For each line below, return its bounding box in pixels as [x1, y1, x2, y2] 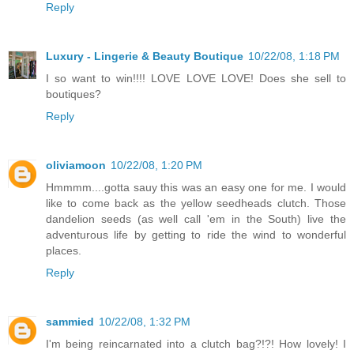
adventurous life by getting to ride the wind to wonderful [46, 228, 346, 242]
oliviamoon [46, 159, 106, 172]
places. [46, 244, 81, 258]
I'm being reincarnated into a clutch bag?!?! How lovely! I [46, 337, 346, 351]
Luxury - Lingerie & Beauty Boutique [46, 50, 243, 63]
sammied [46, 315, 94, 329]
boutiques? [46, 88, 101, 101]
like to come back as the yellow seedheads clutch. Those [46, 197, 346, 210]
